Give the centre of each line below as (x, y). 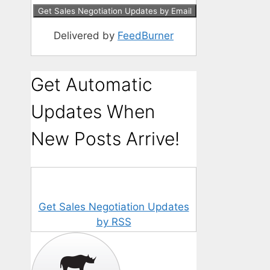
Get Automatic (92, 84)
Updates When (93, 111)
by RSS (114, 222)
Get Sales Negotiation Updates (114, 207)
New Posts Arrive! (105, 138)
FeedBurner (146, 35)
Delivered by (86, 35)
